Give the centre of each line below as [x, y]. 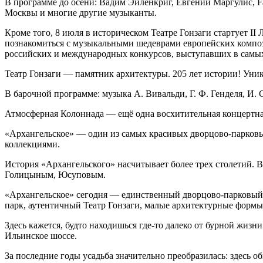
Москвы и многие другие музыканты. [81, 12]
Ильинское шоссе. [41, 235]
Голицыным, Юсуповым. [55, 174]
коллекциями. [32, 144]
